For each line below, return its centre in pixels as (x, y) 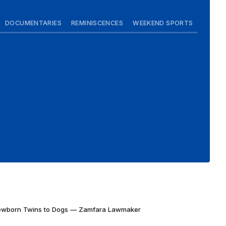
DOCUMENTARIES (33, 23)
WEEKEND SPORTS (163, 23)
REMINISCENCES (97, 23)
